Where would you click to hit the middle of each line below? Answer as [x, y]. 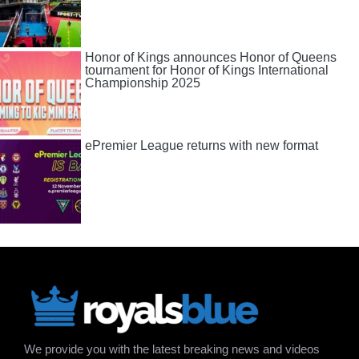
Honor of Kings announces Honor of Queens [211, 57]
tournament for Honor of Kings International [207, 70]
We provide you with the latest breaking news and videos [172, 349]
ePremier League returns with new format [202, 145]
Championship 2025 [143, 83]
